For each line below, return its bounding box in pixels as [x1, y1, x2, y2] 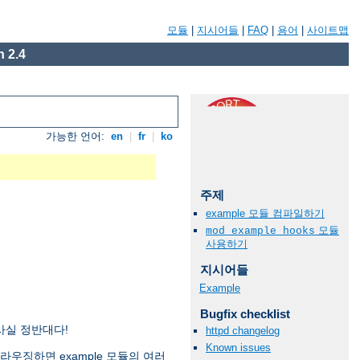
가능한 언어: [46, 130, 108, 143]
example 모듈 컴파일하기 [206, 207, 325, 220]
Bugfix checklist [199, 306, 290, 321]
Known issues [206, 342, 271, 354]
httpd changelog [206, 325, 280, 337]
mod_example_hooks [206, 225, 315, 238]
